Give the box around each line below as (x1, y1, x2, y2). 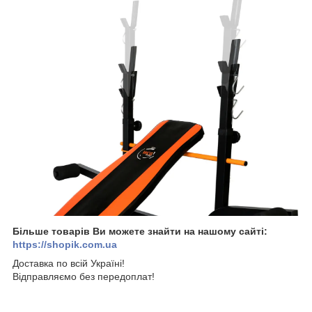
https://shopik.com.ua (13, 238, 117, 250)
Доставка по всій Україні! (13, 257, 125, 269)
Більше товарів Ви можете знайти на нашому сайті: (13, 225, 267, 237)
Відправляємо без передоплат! (13, 270, 155, 282)
